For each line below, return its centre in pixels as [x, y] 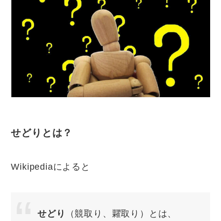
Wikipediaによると [51, 167]
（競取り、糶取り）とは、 [121, 213]
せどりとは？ [42, 132]
